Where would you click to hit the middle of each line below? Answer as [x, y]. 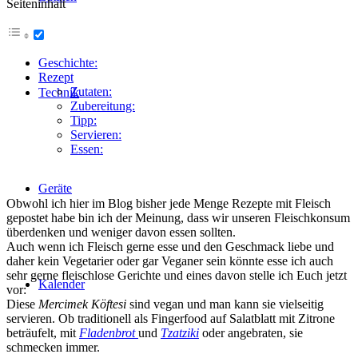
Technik [59, 92]
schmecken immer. [53, 347]
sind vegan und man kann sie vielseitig [227, 304]
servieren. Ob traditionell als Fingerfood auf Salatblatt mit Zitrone [171, 318]
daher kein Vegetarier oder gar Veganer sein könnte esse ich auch [170, 261]
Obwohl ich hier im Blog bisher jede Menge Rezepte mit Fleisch [169, 203]
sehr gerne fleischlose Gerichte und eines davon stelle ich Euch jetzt [177, 275]
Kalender [62, 284]
